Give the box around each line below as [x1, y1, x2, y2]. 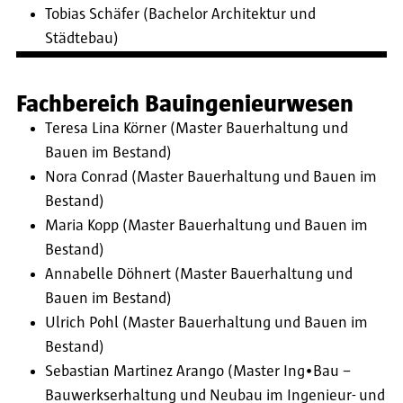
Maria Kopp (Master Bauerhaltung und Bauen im [45, 217, 368, 234]
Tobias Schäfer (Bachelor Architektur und [45, 6, 316, 23]
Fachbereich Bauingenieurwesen [16, 91, 354, 116]
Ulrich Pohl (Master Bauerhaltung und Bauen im [45, 314, 368, 331]
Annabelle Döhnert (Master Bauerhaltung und [45, 265, 353, 282]
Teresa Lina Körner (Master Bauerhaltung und [45, 120, 348, 137]
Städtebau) [45, 31, 119, 48]
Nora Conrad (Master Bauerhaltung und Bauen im [45, 168, 377, 185]
